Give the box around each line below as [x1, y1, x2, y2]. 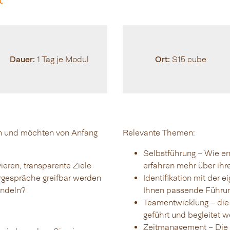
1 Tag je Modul [34, 54, 89, 65]
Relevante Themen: [123, 128, 195, 138]
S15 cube [170, 54, 207, 65]
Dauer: [9, 54, 35, 64]
